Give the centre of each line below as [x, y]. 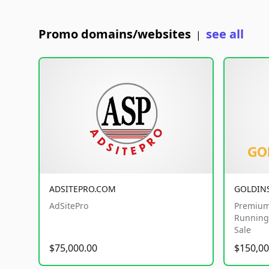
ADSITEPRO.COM [83, 189]
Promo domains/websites [115, 34]
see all [225, 34]
